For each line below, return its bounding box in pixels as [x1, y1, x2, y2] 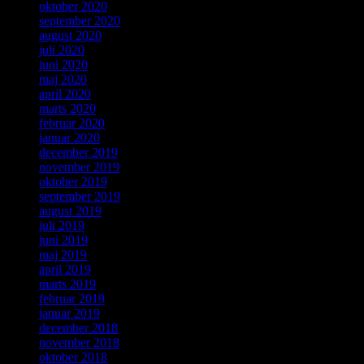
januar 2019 [39, 306, 100, 321]
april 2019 [39, 262, 91, 277]
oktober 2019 [39, 175, 107, 189]
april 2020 [39, 87, 91, 102]
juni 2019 [39, 233, 88, 248]
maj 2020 [39, 72, 87, 87]
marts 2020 [39, 102, 96, 116]
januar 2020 [39, 131, 100, 145]
